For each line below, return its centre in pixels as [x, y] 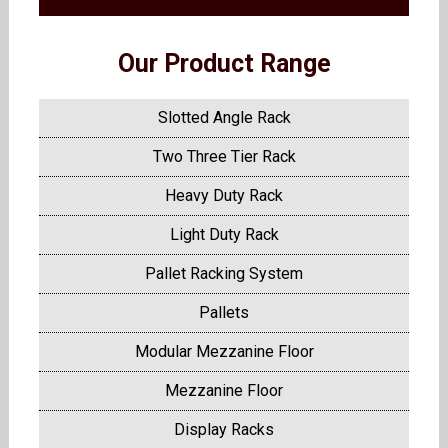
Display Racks [224, 430]
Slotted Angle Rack [224, 118]
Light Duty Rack [224, 235]
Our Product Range [224, 64]
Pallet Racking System [224, 274]
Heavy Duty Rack [224, 196]
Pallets [224, 313]
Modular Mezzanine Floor [224, 352]
